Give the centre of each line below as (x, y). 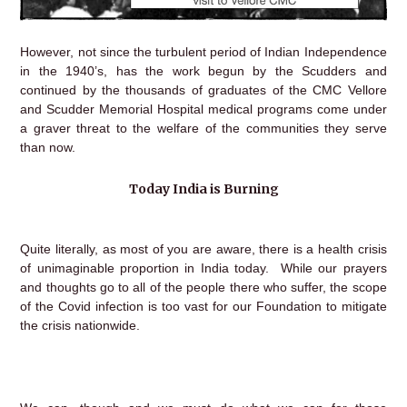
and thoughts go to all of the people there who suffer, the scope (203, 288)
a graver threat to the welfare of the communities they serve (203, 129)
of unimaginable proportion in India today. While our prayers (203, 268)
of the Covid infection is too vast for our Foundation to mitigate (203, 307)
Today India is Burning (203, 189)
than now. (48, 148)
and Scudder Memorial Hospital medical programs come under (203, 109)
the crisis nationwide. (80, 326)
